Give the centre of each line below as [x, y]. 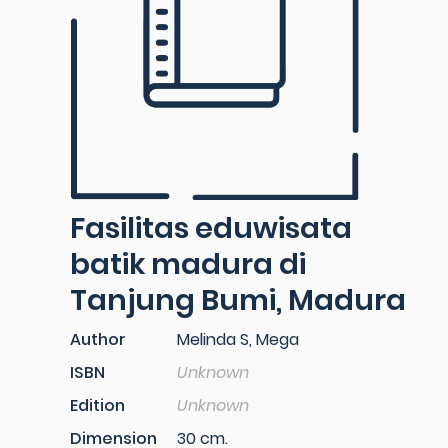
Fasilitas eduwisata [211, 228]
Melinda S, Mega [238, 339]
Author [98, 339]
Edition [97, 405]
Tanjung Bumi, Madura [238, 300]
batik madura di [188, 264]
